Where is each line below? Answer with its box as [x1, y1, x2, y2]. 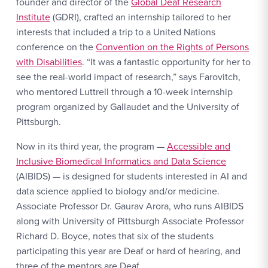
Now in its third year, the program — [16, 139, 167, 153]
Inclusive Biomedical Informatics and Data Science [16, 154, 226, 168]
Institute [16, 10, 50, 24]
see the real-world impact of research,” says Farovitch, [16, 70, 240, 84]
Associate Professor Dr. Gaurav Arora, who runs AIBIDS [16, 199, 243, 213]
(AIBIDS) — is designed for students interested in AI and [16, 169, 247, 183]
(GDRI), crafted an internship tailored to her [50, 10, 231, 24]
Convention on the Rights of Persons [96, 40, 249, 54]
